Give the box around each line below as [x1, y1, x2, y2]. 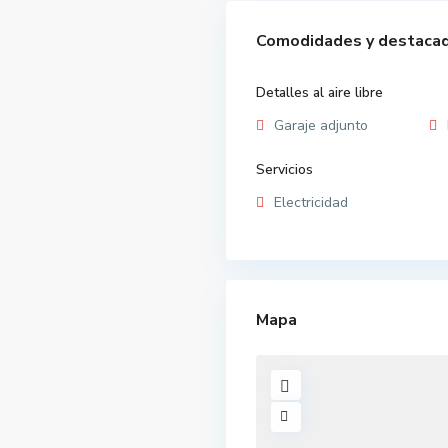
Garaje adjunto [274, 116, 368, 136]
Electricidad [274, 193, 348, 213]
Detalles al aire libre [256, 83, 383, 103]
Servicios [256, 160, 313, 180]
